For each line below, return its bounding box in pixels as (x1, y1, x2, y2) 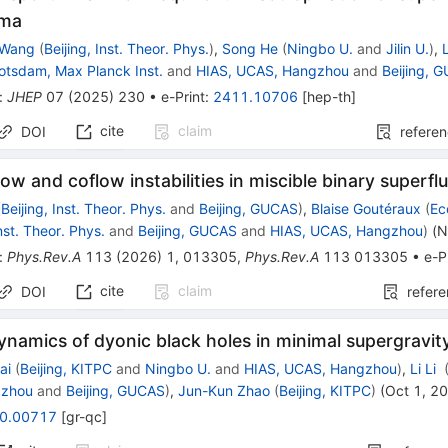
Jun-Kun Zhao (178, 382, 271, 400)
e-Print (161, 88, 206, 106)
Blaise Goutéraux (311, 200, 422, 218)
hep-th (307, 88, 352, 106)
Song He (222, 40, 279, 58)
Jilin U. (386, 40, 430, 58)
